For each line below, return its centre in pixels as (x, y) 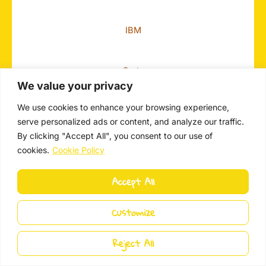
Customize (133, 212)
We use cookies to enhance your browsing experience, (123, 107)
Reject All (133, 243)
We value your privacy (75, 85)
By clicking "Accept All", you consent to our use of (115, 135)
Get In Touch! (65, 221)
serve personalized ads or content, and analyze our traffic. (131, 121)
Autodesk (133, 111)
